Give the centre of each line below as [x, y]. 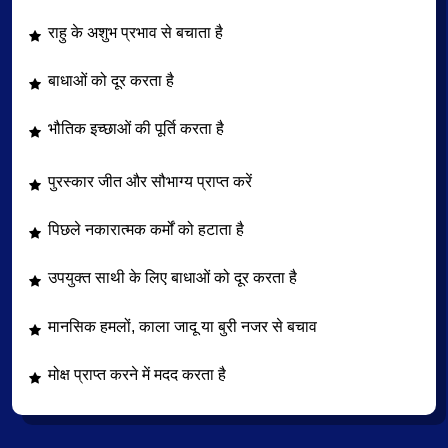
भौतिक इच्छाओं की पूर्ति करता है [136, 129]
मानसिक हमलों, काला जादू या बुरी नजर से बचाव [182, 326]
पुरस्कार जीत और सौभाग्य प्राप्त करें [150, 182]
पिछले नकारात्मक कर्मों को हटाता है [146, 230]
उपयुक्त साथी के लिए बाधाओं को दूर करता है [172, 278]
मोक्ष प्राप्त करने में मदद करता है [137, 374]
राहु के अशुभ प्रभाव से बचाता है [135, 32]
